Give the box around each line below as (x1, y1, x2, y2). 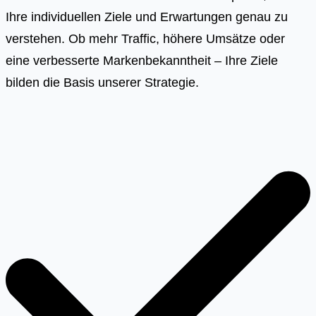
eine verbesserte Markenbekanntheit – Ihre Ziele (6, 53, 278, 68)
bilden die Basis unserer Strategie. (6, 75, 199, 90)
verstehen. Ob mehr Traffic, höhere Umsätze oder (6, 31, 285, 47)
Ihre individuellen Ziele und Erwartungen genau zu (6, 9, 288, 25)
